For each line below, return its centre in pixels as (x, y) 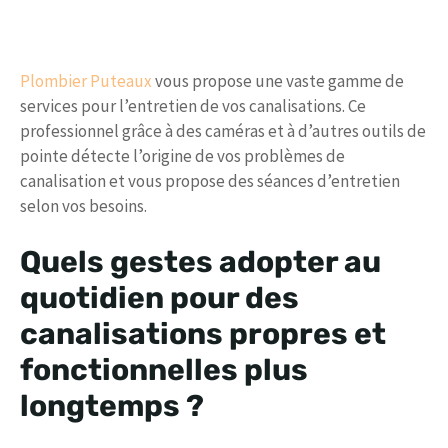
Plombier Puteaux (86, 80)
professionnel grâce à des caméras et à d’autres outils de (223, 130)
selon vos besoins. (83, 205)
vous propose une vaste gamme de (278, 80)
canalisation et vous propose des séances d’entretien (210, 180)
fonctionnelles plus (164, 370)
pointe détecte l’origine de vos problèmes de (182, 155)
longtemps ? (112, 406)
